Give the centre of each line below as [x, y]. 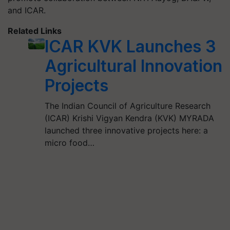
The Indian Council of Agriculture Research [127, 106]
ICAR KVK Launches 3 [130, 46]
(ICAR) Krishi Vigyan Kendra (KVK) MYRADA [129, 118]
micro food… [69, 143]
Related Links [35, 31]
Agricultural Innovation [133, 66]
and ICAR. [27, 10]
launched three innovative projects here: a [126, 130]
